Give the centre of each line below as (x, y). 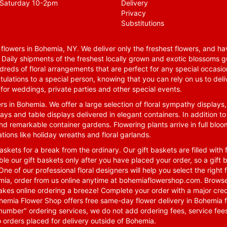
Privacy (134, 13)
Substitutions (143, 23)
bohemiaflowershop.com (160, 180)
